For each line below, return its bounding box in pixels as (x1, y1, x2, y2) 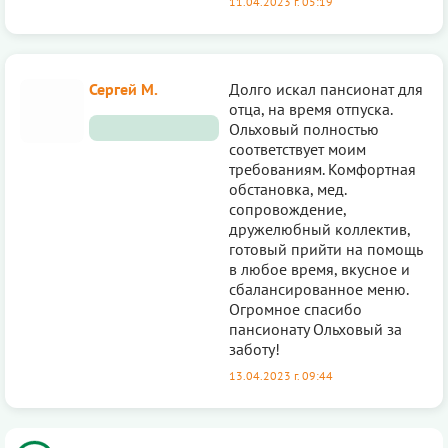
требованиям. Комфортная (229, 158, 416, 179)
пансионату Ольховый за (229, 318, 402, 339)
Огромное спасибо (229, 298, 362, 319)
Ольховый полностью (229, 118, 379, 139)
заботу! (229, 338, 280, 359)
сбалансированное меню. (229, 278, 408, 299)
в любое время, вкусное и (229, 258, 410, 279)
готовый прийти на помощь (229, 238, 422, 259)
